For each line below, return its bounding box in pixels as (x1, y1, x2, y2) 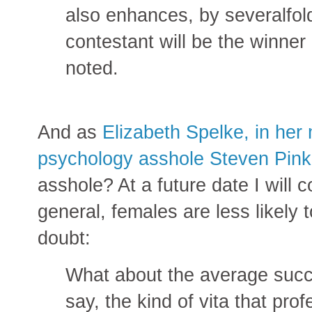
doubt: (38, 226, 91, 249)
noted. (65, 57, 118, 79)
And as (38, 120, 102, 143)
